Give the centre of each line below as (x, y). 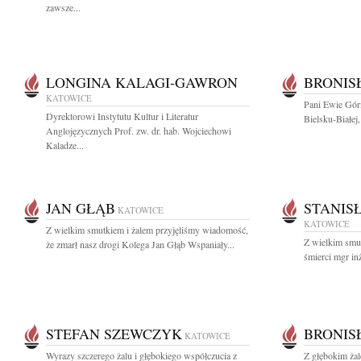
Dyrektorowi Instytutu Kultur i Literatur (122, 116)
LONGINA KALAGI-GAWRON (142, 82)
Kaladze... (65, 145)
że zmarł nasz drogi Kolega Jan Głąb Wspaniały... (140, 244)
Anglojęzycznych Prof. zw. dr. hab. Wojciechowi (139, 131)
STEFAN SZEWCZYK (114, 334)
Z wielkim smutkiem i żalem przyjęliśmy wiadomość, (147, 230)
